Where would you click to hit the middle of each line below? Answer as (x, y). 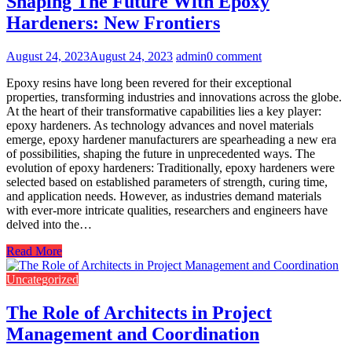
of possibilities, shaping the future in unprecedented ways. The (161, 154)
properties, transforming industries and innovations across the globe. (174, 97)
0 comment (234, 57)
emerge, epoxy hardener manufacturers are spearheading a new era (171, 140)
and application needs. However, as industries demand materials (164, 196)
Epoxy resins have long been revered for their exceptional (149, 83)
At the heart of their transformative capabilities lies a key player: (164, 112)
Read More (34, 251)
